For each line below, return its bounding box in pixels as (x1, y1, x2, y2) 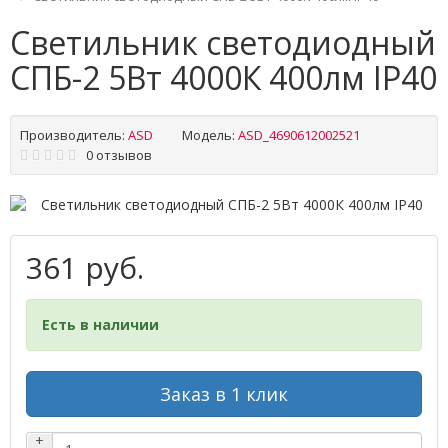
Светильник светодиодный (10, 21, 436, 64)
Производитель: (20, 126, 125, 144)
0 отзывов (86, 146, 152, 164)
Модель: (182, 126, 235, 144)
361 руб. (26, 247, 144, 288)
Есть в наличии (42, 315, 159, 334)
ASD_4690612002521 (235, 126, 360, 144)
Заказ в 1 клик (160, 382, 288, 406)
